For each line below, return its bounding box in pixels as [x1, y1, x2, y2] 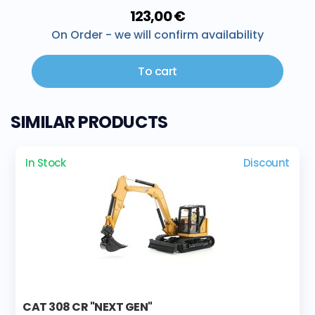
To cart [138, 63, 177, 80]
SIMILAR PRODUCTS [11, 110, 168, 134]
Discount [243, 155, 290, 171]
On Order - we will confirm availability [51, 27, 264, 44]
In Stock [25, 155, 66, 171]
